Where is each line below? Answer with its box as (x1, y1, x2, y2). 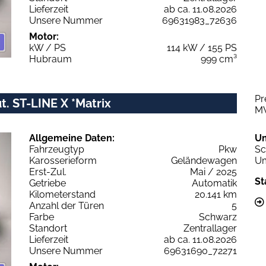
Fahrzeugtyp (29, 143, 84, 155)
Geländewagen (171, 154, 237, 166)
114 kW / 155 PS (167, 42, 237, 53)
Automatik (192, 177, 237, 189)
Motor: (29, 30, 59, 42)
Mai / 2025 (190, 166, 237, 178)
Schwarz (199, 211, 237, 223)
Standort (29, 222, 67, 234)
